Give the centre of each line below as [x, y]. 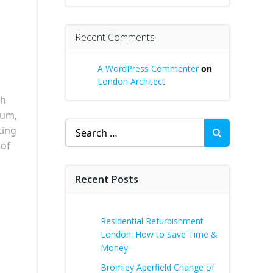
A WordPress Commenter [148, 69]
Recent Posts [107, 179]
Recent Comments [115, 37]
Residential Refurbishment [152, 221]
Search [80, 126]
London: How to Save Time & [159, 234]
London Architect [131, 81]
